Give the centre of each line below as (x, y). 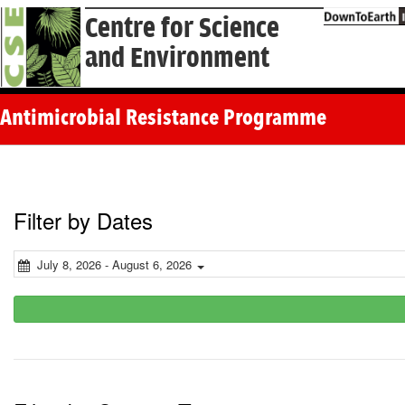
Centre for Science (183, 28)
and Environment (178, 58)
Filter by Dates (83, 221)
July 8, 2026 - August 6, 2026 (114, 265)
